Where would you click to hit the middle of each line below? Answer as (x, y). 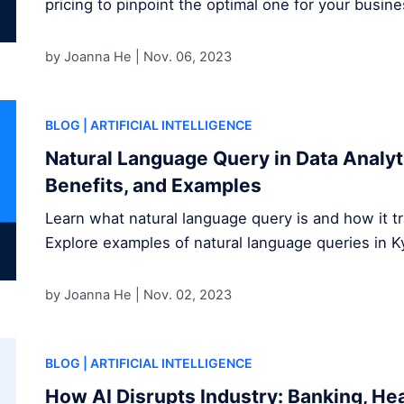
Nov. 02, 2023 (187, 294)
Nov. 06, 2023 (187, 56)
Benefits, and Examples (153, 186)
